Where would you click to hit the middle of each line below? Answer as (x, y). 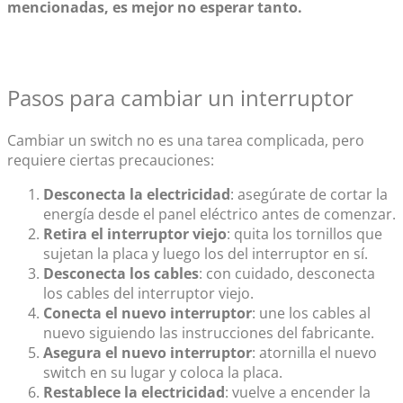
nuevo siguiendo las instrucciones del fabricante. (209, 332)
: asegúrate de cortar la (309, 194)
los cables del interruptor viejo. (148, 293)
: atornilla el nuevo (314, 352)
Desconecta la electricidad (137, 194)
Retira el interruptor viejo (135, 233)
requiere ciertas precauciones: (111, 160)
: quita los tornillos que (304, 233)
